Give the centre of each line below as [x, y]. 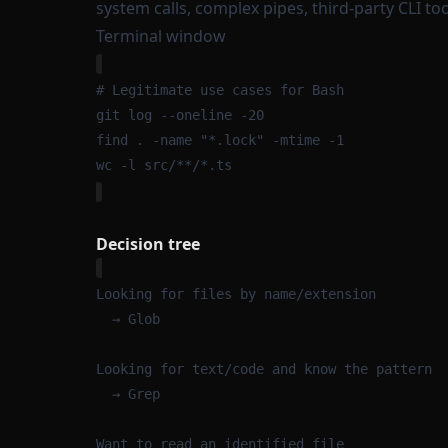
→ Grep [136, 394]
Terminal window [161, 36]
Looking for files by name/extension [236, 294]
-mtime [296, 140]
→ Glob [136, 319]
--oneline [196, 115]
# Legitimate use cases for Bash [220, 90]
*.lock [232, 140]
